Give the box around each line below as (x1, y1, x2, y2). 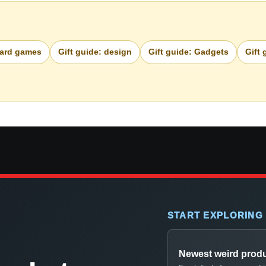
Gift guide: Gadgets (148, 47, 229, 57)
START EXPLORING (167, 210, 263, 220)
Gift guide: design (58, 47, 132, 57)
